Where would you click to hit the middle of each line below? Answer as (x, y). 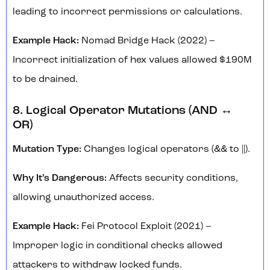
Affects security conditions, (172, 179)
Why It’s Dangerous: (60, 179)
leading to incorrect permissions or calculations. (127, 12)
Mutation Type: (47, 150)
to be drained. (45, 80)
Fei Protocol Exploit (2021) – (145, 227)
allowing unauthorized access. (83, 198)
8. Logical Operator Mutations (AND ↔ (123, 111)
